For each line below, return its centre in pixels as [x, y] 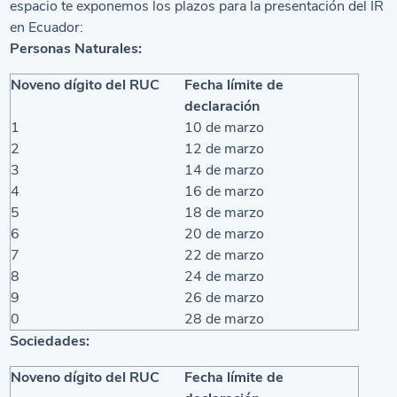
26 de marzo [225, 297]
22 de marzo [225, 255]
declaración [222, 106]
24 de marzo [225, 276]
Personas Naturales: [76, 48]
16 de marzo [225, 191]
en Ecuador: [47, 27]
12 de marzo [225, 148]
